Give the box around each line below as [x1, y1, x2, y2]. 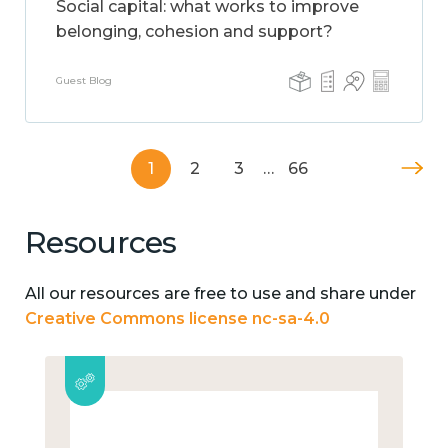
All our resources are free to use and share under [25, 283, 416, 303]
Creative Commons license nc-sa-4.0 [25, 308, 330, 328]
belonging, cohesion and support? [56, 22, 333, 41]
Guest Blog [56, 74, 112, 87]
